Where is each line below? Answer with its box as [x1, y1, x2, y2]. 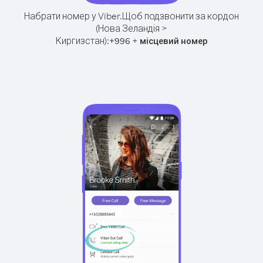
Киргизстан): [55, 35, 109, 46]
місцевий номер [139, 35, 208, 46]
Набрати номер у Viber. [24, 10, 122, 22]
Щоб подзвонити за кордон [122, 10, 239, 22]
